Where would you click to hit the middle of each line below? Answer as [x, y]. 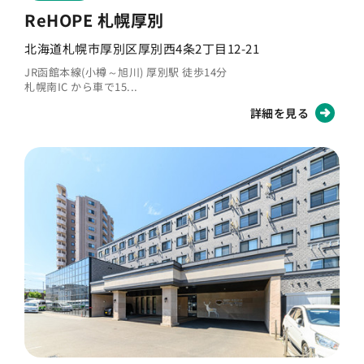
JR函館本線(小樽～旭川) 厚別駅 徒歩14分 [126, 71]
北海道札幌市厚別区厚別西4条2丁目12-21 [142, 48]
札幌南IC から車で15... [81, 86]
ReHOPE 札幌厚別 [94, 19]
